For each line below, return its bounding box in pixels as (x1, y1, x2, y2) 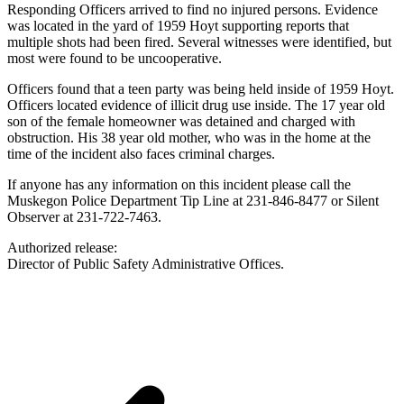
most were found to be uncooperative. (7, 50, 222, 66)
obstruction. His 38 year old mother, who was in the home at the (7, 129, 371, 145)
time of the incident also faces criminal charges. (7, 145, 275, 161)
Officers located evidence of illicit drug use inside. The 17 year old (7, 96, 385, 113)
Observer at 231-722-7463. (7, 208, 161, 225)
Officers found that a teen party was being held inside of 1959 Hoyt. (7, 80, 394, 96)
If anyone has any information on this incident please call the (7, 176, 351, 192)
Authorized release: (7, 239, 117, 255)
